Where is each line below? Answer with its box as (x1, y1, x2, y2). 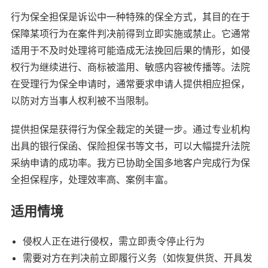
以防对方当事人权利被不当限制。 (11, 94, 154, 106)
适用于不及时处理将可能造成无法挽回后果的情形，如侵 (11, 44, 250, 56)
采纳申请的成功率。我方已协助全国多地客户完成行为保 (11, 156, 250, 169)
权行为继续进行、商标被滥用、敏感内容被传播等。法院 (11, 60, 250, 73)
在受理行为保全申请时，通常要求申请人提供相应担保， (11, 77, 250, 90)
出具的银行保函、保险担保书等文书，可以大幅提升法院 (11, 139, 250, 152)
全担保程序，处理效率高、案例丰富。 (11, 173, 173, 185)
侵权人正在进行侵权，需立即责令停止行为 (23, 234, 205, 247)
